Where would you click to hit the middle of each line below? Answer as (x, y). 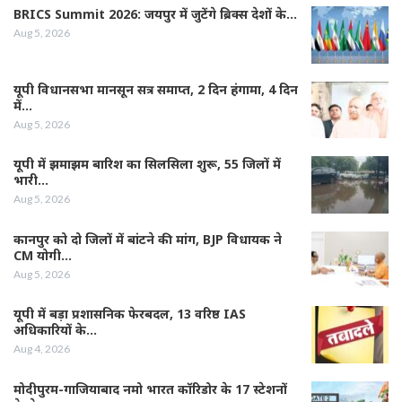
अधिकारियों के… (55, 330)
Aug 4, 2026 (42, 349)
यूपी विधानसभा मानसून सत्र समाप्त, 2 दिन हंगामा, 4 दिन (156, 89)
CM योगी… (43, 255)
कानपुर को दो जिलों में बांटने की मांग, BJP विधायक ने (148, 239)
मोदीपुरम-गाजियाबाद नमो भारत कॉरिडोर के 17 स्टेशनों (150, 389)
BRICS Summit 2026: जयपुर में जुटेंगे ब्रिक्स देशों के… (155, 13)
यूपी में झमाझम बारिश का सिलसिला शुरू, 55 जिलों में (147, 164)
